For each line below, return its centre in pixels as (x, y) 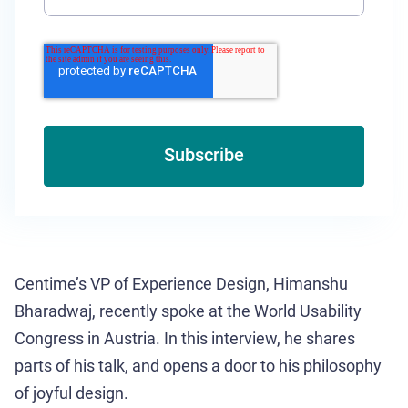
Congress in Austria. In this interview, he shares (185, 338)
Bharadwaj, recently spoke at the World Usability (188, 311)
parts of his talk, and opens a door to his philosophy (198, 366)
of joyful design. (71, 393)
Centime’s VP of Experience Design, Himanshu (181, 284)
